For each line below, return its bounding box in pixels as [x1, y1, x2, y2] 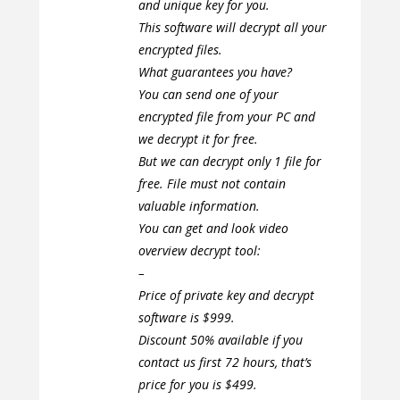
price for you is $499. [137, 376, 257, 394]
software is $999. [137, 309, 235, 327]
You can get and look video [137, 220, 288, 237]
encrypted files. [137, 41, 222, 59]
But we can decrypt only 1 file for [137, 153, 321, 171]
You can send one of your [137, 86, 279, 104]
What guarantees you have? [137, 63, 292, 81]
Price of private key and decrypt [137, 287, 314, 304]
